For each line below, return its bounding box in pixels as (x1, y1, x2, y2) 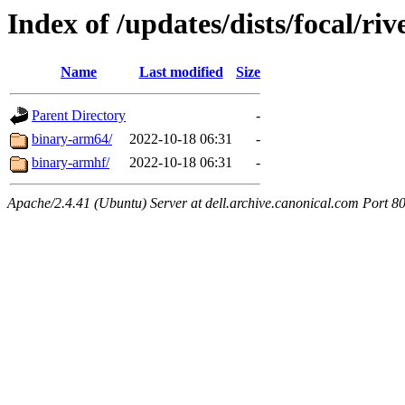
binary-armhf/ (32, 155, 109, 171)
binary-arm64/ (32, 131, 112, 147)
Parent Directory (32, 108, 126, 124)
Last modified (138, 64, 223, 80)
